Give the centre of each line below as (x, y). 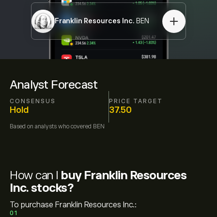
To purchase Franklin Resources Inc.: (73, 205)
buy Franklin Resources (124, 175)
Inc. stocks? (41, 188)
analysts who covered (63, 126)
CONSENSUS (33, 101)
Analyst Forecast (54, 85)
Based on (22, 126)
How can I (35, 175)
